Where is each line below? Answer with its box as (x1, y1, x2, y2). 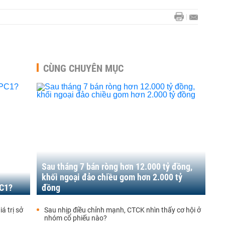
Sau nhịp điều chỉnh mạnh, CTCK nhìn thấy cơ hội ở (44, 206, 201, 214)
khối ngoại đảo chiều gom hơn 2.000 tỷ (42, 172, 182, 182)
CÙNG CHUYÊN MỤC (43, 62, 124, 74)
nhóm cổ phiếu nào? (44, 214, 107, 222)
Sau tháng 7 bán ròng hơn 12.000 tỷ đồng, (42, 161, 192, 172)
